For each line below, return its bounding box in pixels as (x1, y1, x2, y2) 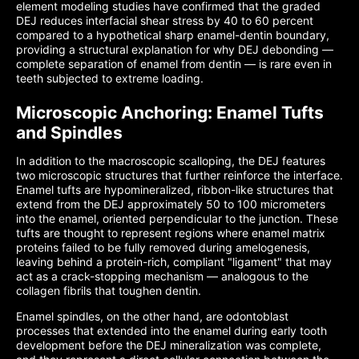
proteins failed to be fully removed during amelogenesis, (16, 240, 310, 254)
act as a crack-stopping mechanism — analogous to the (16, 269, 309, 283)
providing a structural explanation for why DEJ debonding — (16, 42, 333, 56)
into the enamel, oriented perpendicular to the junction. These (16, 212, 338, 225)
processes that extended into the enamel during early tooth (16, 324, 327, 337)
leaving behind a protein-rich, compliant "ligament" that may (16, 255, 332, 268)
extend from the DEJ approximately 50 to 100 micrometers (16, 197, 325, 211)
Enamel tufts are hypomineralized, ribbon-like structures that (16, 183, 333, 196)
